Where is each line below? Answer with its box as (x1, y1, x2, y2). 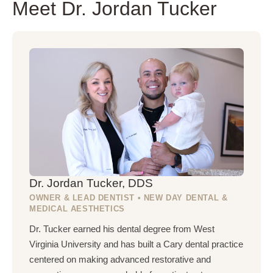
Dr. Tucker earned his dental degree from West (29, 224, 214, 234)
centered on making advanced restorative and (29, 254, 211, 264)
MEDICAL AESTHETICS (29, 204, 125, 213)
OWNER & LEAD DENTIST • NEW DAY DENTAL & (29, 193, 228, 202)
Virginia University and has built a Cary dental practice (29, 239, 243, 249)
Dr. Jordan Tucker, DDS (29, 176, 153, 190)
